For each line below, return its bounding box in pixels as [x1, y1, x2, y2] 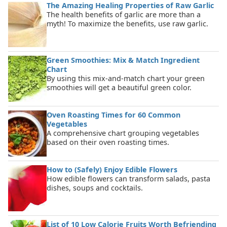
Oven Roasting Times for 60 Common [47, 110, 180, 120]
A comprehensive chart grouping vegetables [47, 128, 199, 138]
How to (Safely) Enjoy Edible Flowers [47, 165, 177, 175]
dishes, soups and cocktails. [47, 183, 143, 193]
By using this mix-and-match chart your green [47, 73, 205, 84]
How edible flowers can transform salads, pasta [47, 174, 210, 184]
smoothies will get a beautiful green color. [47, 83, 192, 93]
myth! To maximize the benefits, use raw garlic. [47, 19, 208, 29]
